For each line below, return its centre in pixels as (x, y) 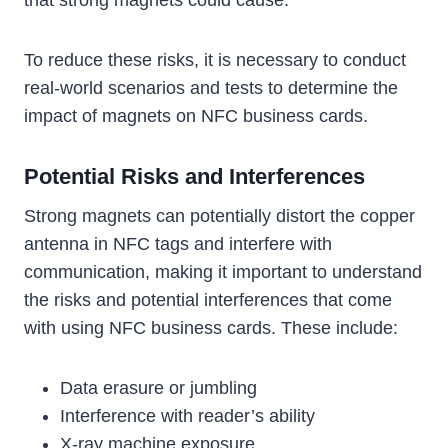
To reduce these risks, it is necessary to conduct (215, 60)
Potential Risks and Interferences (194, 177)
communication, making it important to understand (223, 272)
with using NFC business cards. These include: (211, 328)
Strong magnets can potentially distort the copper (219, 216)
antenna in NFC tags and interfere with (178, 244)
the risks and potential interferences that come (208, 300)
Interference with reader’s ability (187, 416)
